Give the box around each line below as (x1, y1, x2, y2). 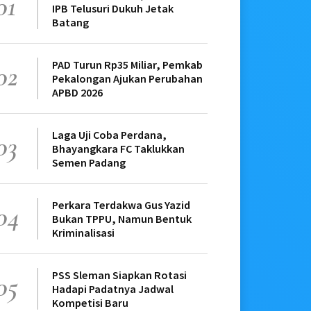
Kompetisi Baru (52, 295, 129, 310)
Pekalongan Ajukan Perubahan (52, 71, 203, 85)
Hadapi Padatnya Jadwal (52, 281, 174, 296)
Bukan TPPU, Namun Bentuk (52, 211, 192, 226)
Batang (52, 15, 90, 29)
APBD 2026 (52, 85, 103, 99)
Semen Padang (52, 155, 126, 169)
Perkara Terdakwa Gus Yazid (52, 197, 191, 212)
